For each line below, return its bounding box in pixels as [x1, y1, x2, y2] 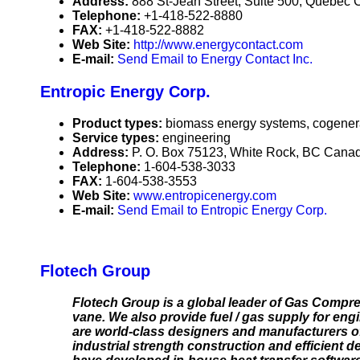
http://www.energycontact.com [133, 38, 303, 52]
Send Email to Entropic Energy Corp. [117, 203, 327, 218]
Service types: [72, 131, 162, 145]
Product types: [72, 117, 166, 131]
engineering [162, 131, 231, 145]
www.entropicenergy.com [133, 189, 276, 203]
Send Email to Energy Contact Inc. [117, 52, 313, 67]
